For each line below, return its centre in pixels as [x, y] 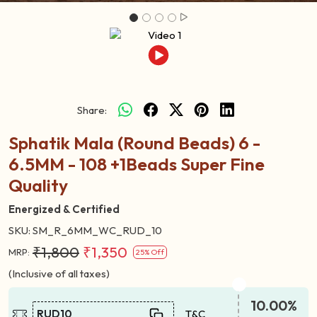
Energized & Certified [64, 209]
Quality [38, 185]
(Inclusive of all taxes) [59, 273]
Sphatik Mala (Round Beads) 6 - [134, 143]
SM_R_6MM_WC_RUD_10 [97, 230]
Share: [92, 110]
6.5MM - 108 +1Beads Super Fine [137, 164]
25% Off [150, 252]
